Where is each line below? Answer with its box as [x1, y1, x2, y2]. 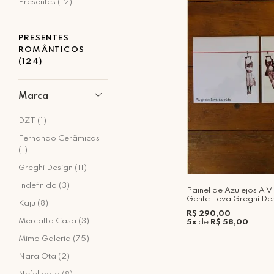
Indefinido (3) [18, 182, 70, 190]
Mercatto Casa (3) [18, 217, 89, 225]
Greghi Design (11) [18, 164, 87, 172]
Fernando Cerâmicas [18, 135, 100, 143]
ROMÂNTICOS [18, 46, 84, 54]
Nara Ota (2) [18, 253, 70, 261]
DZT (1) [18, 117, 46, 125]
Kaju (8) [18, 199, 48, 207]
